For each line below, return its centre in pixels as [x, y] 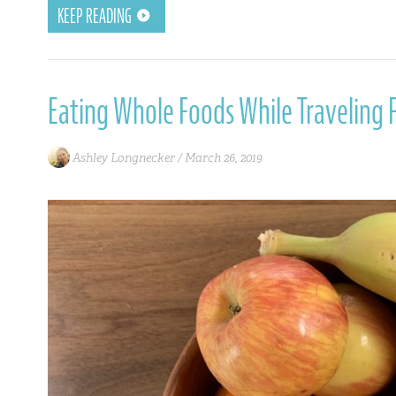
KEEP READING [94, 15]
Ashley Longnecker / [127, 157]
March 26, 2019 [223, 157]
